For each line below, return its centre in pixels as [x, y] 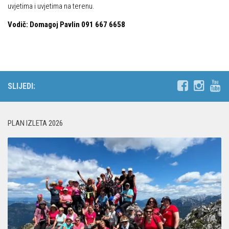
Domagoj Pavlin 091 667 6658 [77, 25]
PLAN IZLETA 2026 [35, 123]
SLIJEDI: [21, 86]
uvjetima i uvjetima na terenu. [51, 6]
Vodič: [18, 25]
